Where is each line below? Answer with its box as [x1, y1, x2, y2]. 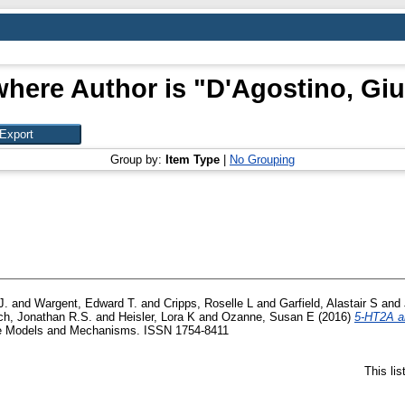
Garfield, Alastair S [279, 297, 378, 311]
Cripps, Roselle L [164, 297, 253, 311]
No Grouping [230, 153, 295, 166]
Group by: [110, 153, 165, 166]
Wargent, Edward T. [34, 297, 137, 311]
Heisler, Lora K [118, 310, 195, 325]
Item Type [165, 153, 220, 166]
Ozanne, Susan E [221, 310, 315, 325]
